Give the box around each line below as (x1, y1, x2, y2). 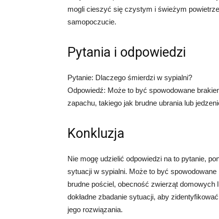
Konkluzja (67, 126, 124, 142)
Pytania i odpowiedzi (67, 44, 186, 61)
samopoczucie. (67, 18, 116, 26)
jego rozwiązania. (67, 205, 123, 214)
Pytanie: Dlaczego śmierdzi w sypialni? (67, 73, 192, 82)
